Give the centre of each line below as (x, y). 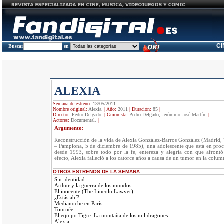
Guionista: (118, 115)
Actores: (62, 120)
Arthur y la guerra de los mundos (93, 185)
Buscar (16, 46)
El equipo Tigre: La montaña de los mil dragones (111, 215)
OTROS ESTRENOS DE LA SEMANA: (97, 172)
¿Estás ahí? (67, 197)
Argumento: (69, 128)
